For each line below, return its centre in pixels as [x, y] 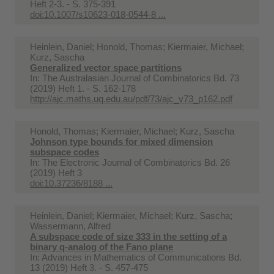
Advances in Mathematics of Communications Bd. [142, 257]
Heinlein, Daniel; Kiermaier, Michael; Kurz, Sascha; [131, 215]
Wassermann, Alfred [70, 226]
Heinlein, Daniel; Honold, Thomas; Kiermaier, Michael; [137, 46]
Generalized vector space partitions [106, 67]
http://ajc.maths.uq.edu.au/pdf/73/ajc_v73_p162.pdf [131, 98]
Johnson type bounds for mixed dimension [121, 141]
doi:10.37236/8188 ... [71, 183]
